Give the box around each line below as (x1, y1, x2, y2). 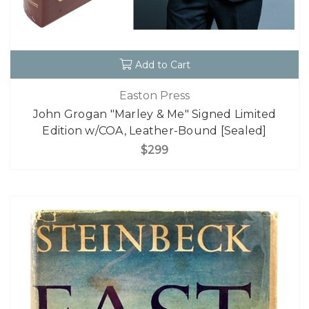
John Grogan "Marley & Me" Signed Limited (32, 107, 277, 121)
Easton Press (119, 88, 190, 102)
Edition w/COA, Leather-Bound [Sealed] (42, 123, 267, 137)
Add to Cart (134, 59, 190, 72)
